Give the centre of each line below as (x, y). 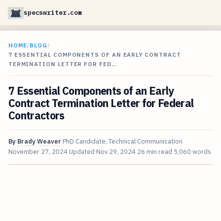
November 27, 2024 (38, 152)
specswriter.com (53, 13)
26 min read (154, 152)
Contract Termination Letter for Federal (101, 103)
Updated (82, 152)
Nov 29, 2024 (116, 152)
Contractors (36, 116)
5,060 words (192, 152)
